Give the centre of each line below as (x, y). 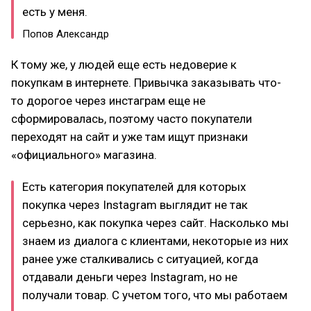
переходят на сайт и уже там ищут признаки (129, 136)
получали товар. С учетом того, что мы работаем (155, 295)
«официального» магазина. (84, 154)
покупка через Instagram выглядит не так (135, 204)
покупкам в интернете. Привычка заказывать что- (146, 82)
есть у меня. (55, 11)
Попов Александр (66, 34)
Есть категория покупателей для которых (134, 186)
